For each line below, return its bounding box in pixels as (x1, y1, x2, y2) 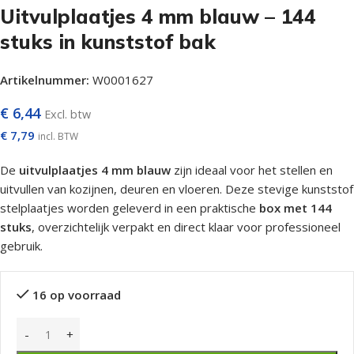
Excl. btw (44, 107, 91, 122)
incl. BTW (38, 130, 78, 143)
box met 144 (259, 200, 332, 216)
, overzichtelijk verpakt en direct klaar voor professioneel (32, 219, 341, 235)
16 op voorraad (32, 287, 121, 303)
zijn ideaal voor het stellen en (171, 162, 333, 178)
